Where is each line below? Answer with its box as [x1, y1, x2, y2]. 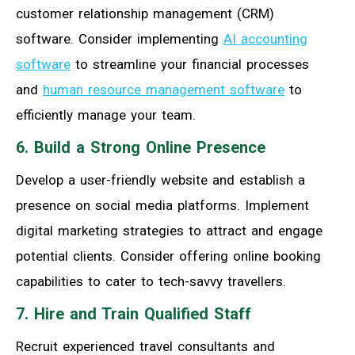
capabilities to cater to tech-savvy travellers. [16, 273, 286, 290]
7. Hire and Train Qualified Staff [16, 304, 251, 324]
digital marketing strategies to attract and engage [16, 223, 323, 239]
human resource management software [43, 82, 284, 98]
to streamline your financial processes [71, 56, 309, 73]
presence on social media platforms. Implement [16, 197, 309, 214]
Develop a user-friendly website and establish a [16, 172, 305, 189]
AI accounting [223, 31, 307, 48]
